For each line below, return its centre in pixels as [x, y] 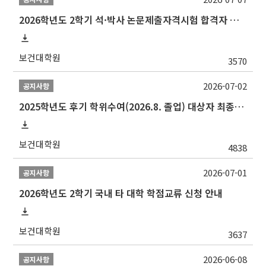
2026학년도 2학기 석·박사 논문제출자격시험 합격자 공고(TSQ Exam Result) [235, 20]
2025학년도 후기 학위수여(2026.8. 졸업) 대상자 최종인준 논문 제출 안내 [240, 107]
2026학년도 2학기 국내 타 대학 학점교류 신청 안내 [121, 193]
